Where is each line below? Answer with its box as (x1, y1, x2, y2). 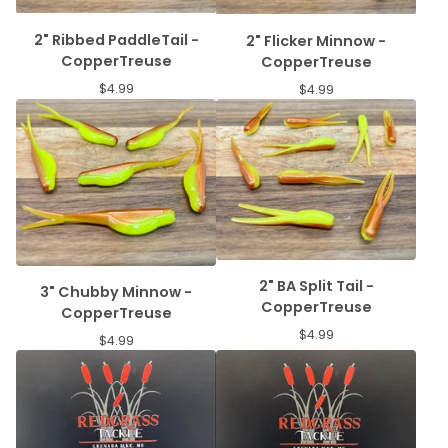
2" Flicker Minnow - (246, 30, 386, 51)
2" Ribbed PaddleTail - (33, 29, 199, 50)
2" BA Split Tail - (258, 276, 374, 297)
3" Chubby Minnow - (40, 282, 192, 303)
